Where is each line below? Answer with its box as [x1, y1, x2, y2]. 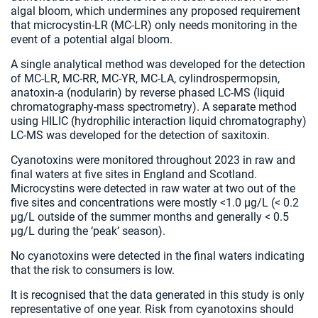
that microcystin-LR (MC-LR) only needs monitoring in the [11, 18, 297, 32]
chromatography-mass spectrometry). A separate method [11, 100, 297, 114]
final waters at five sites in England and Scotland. [11, 168, 257, 181]
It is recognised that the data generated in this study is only [11, 288, 305, 302]
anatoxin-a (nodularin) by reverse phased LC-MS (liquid [11, 86, 285, 99]
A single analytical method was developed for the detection [11, 57, 305, 71]
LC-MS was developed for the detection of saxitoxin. [11, 128, 273, 142]
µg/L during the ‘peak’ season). [11, 224, 168, 238]
